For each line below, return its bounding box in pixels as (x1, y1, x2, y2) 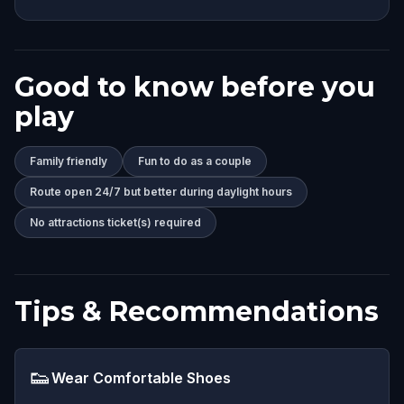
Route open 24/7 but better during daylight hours (30, 184, 292, 198)
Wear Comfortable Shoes (51, 368, 231, 387)
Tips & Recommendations (14, 294, 379, 328)
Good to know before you (14, 69, 375, 104)
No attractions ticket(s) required (30, 215, 201, 229)
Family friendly (30, 153, 107, 168)
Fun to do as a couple (138, 153, 252, 168)
